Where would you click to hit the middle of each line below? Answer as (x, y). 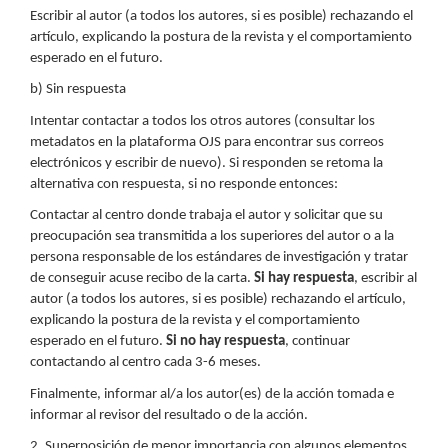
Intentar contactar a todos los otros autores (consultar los (202, 121)
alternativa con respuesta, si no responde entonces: (184, 184)
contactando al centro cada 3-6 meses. (145, 362)
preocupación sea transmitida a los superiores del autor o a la (212, 236)
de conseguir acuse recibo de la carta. (142, 278)
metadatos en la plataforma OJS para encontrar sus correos (207, 142)
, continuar (317, 341)
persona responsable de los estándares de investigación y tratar (219, 257)
